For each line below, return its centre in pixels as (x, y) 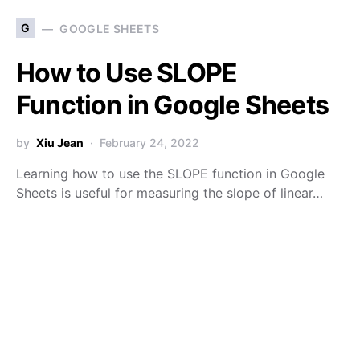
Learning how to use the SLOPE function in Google (170, 174)
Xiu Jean (60, 143)
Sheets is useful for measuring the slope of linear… (170, 193)
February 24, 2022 (149, 143)
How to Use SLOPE (127, 73)
